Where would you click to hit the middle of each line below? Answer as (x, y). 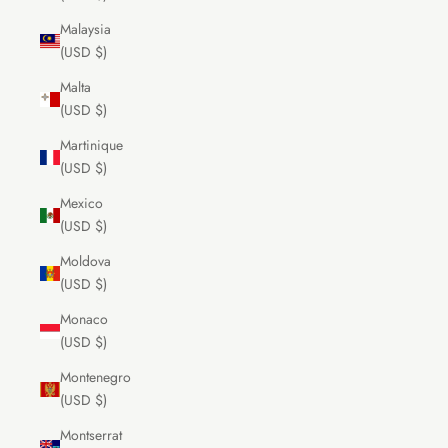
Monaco (84, 319)
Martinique (91, 145)
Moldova (85, 261)
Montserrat (91, 435)
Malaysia (85, 29)
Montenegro (95, 377)
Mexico (81, 203)
